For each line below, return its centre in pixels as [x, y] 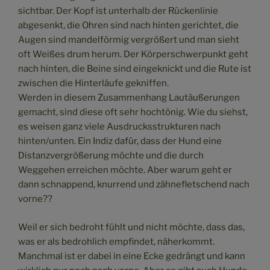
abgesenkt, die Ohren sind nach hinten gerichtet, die [128, 26]
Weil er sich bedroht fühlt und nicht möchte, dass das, [131, 227]
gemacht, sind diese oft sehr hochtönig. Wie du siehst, [133, 112]
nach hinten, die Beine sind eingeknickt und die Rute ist [135, 69]
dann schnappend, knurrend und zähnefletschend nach [134, 185]
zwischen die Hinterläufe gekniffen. [93, 83]
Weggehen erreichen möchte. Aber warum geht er [125, 170]
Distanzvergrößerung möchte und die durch [111, 156]
